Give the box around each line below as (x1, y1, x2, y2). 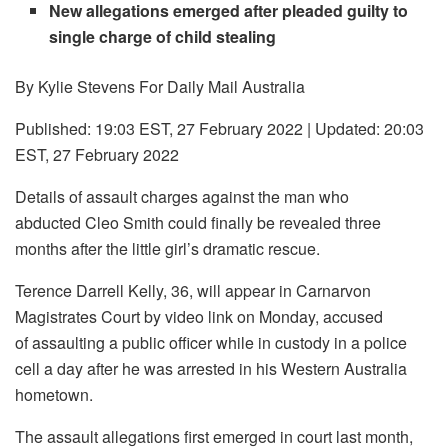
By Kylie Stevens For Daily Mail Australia (15, 75, 305, 99)
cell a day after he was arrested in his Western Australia (15, 357, 407, 381)
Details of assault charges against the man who (15, 185, 349, 209)
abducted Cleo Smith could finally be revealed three (15, 211, 381, 235)
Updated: (315, 117, 380, 141)
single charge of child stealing (49, 25, 277, 49)
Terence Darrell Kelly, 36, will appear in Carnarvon (15, 279, 371, 303)
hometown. (15, 383, 93, 407)
